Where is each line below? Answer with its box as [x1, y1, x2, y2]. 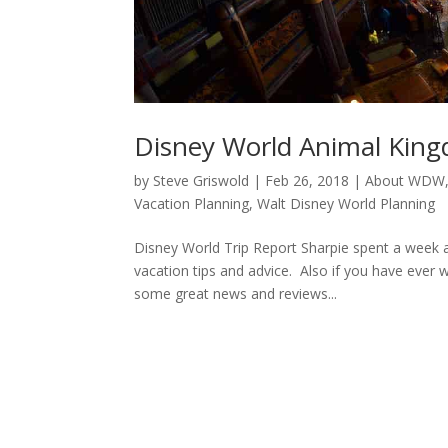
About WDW [365, 171, 446, 191]
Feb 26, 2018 [265, 171, 350, 191]
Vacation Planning [134, 194, 250, 214]
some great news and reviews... [134, 284, 338, 304]
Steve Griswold [153, 171, 250, 191]
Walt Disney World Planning [257, 194, 436, 214]
